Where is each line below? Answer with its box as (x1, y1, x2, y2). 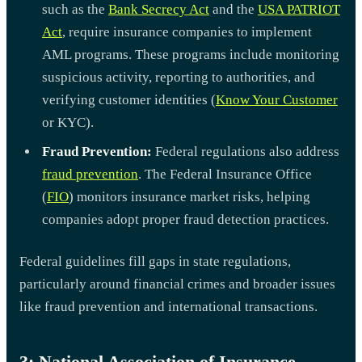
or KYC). (42, 114, 94, 130)
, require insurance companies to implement (62, 23, 312, 40)
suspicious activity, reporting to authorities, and (42, 69, 315, 85)
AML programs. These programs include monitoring (42, 46, 339, 62)
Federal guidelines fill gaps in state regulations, (19, 253, 291, 269)
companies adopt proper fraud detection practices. (42, 211, 329, 227)
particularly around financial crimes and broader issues (19, 276, 335, 292)
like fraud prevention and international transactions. (19, 298, 318, 314)
